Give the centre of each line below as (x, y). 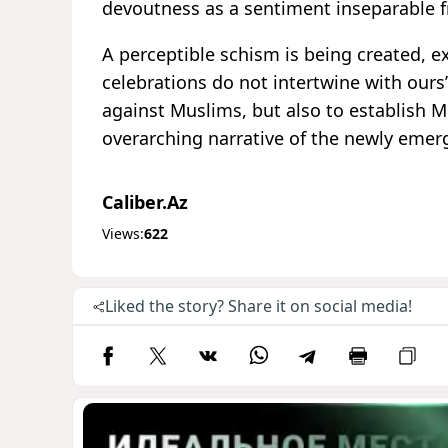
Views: (123, 233)
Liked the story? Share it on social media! (258, 305)
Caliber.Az (145, 201)
